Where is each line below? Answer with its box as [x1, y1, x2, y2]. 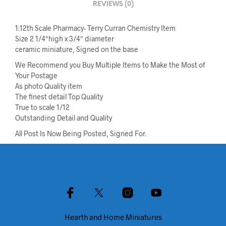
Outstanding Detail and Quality [15, 113, 112, 122]
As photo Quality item [15, 81, 82, 90]
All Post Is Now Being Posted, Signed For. [15, 129, 146, 138]
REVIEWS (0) [92, 1, 134, 8]
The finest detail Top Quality [15, 92, 103, 101]
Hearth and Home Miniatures [64, 212, 162, 221]
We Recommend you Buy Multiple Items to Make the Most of [15, 60, 205, 69]
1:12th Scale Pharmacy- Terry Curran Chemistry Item [15, 23, 176, 32]
